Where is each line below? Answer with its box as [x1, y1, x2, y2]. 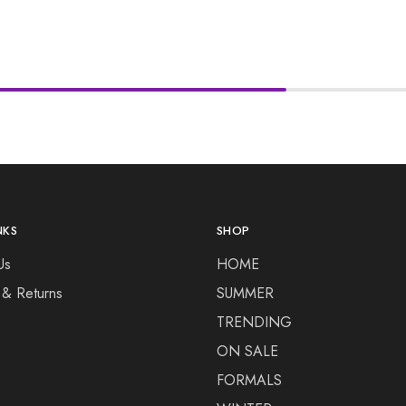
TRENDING [217, 312, 292, 333]
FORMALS [217, 370, 282, 391]
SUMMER [217, 283, 274, 304]
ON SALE [217, 341, 278, 362]
